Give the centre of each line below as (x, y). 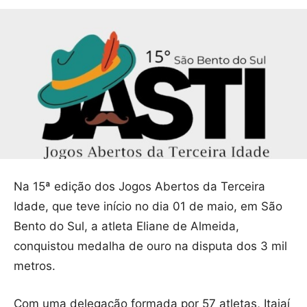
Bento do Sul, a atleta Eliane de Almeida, (126, 226)
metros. (35, 266)
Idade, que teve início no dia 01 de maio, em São (148, 207)
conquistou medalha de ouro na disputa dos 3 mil (150, 246)
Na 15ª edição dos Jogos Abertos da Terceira (139, 187)
